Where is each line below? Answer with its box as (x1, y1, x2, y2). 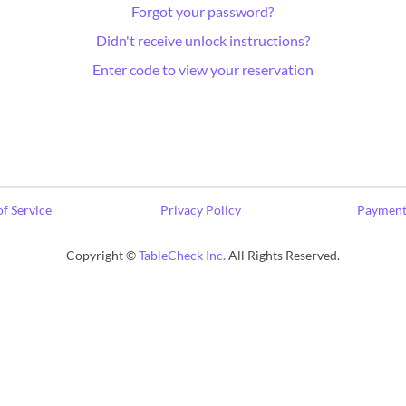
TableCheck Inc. (139, 247, 226, 263)
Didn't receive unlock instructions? (95, 32, 310, 49)
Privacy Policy (160, 202, 241, 217)
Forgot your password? (131, 3, 275, 20)
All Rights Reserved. (226, 247, 340, 263)
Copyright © (66, 247, 139, 263)
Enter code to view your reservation (92, 61, 314, 78)
